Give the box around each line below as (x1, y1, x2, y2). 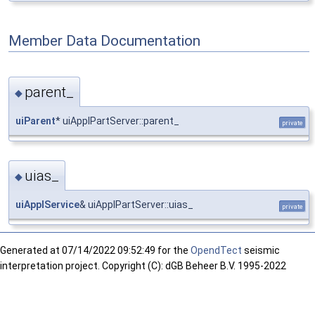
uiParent (15, 115, 56, 127)
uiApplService (15, 199, 79, 211)
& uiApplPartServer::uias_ (79, 199, 193, 211)
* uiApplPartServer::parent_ (56, 115, 179, 127)
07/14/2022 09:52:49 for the (62, 245, 191, 257)
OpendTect (191, 245, 242, 257)
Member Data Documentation (8, 32, 200, 50)
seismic (242, 245, 280, 257)
